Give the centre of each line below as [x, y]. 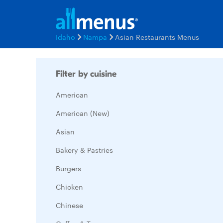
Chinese [69, 205]
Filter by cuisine [86, 74]
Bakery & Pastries [84, 150]
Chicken [69, 187]
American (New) [83, 113]
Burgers [68, 168]
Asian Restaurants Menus [157, 37]
